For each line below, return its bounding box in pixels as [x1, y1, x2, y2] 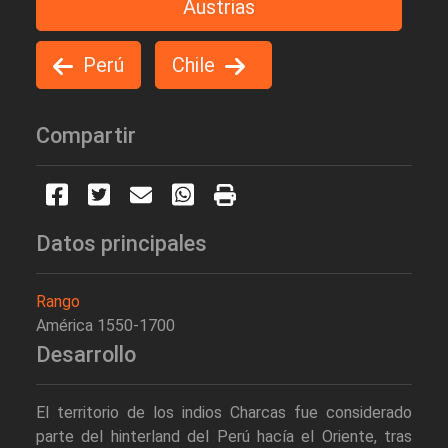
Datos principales [36, 231, 207, 257]
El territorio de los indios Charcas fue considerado [36, 403, 412, 423]
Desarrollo [36, 342, 136, 368]
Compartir [36, 123, 136, 149]
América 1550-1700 [36, 316, 175, 336]
